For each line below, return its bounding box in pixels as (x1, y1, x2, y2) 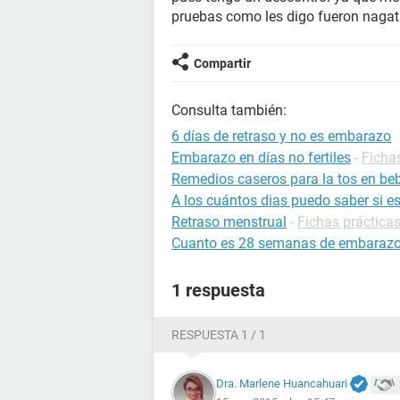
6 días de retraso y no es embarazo (171, 128, 391, 145)
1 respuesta (171, 279, 265, 301)
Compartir (194, 56, 251, 71)
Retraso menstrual (171, 213, 287, 230)
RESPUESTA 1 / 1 (171, 328, 266, 342)
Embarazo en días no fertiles (171, 149, 351, 166)
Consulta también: (171, 102, 287, 119)
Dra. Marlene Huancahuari (216, 376, 347, 390)
